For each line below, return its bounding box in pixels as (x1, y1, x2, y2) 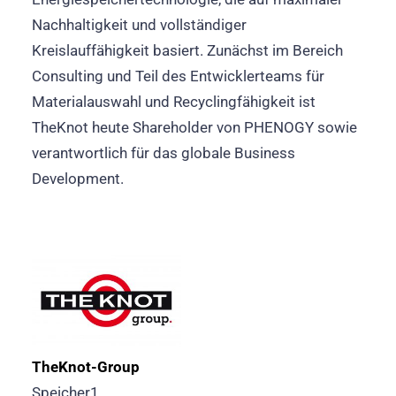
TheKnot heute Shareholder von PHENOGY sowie (32, 118, 357, 136)
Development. (32, 170, 124, 187)
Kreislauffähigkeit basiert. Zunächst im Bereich (32, 42, 343, 59)
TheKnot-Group (32, 358, 140, 376)
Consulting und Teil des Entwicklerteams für (32, 67, 324, 85)
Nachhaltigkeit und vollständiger (32, 16, 247, 34)
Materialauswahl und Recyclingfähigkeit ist (32, 93, 316, 110)
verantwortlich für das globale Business (32, 144, 295, 162)
